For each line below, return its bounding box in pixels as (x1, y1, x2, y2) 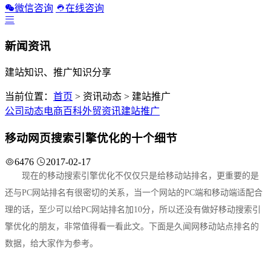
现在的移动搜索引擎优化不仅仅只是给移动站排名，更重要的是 (22, 171, 259, 180)
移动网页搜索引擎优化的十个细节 (5, 132, 177, 145)
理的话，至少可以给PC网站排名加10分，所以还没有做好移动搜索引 (5, 204, 261, 214)
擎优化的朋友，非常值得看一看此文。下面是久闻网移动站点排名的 (5, 221, 259, 231)
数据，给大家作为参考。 (5, 238, 98, 248)
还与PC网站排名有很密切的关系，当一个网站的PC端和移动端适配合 (5, 188, 263, 197)
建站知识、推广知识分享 (5, 67, 111, 78)
